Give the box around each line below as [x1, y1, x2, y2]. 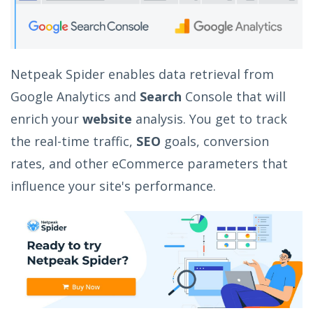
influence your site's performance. [10, 177, 216, 194]
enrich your [10, 110, 82, 127]
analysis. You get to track [132, 110, 287, 127]
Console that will [182, 87, 286, 105]
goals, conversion [161, 132, 269, 150]
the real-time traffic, [10, 132, 136, 150]
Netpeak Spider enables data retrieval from [10, 65, 274, 82]
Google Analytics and [10, 87, 140, 105]
